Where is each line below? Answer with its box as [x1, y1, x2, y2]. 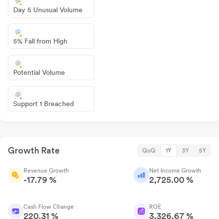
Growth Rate [8, 145, 60, 156]
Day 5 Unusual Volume [13, 6, 83, 14]
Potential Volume [13, 68, 65, 77]
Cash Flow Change [23, 203, 74, 211]
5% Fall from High [13, 37, 67, 45]
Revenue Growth [23, 167, 69, 175]
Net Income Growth [149, 167, 201, 175]
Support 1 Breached [13, 100, 74, 108]
